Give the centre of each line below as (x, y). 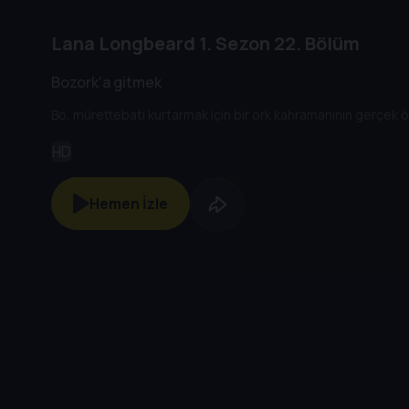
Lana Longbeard (123, 44)
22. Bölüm (315, 44)
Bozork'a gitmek (106, 82)
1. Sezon (233, 44)
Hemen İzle (129, 203)
